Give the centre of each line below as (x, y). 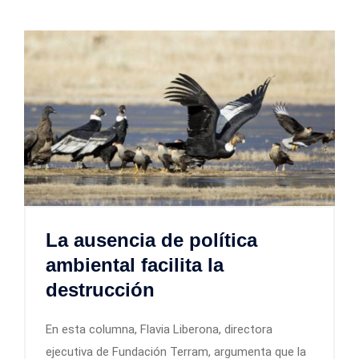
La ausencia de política (151, 240)
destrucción (100, 290)
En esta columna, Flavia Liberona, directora (159, 330)
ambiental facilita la (135, 265)
